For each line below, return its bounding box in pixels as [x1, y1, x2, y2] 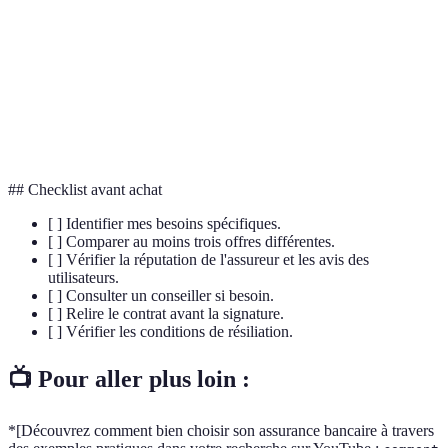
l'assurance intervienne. [145, 59, 276, 75]
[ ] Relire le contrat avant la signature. [48, 305, 284, 323]
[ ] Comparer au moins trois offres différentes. [48, 233, 335, 251]
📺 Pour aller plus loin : [8, 365, 250, 392]
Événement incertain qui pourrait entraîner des [145, 105, 408, 121]
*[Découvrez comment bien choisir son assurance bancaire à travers [8, 421, 434, 439]
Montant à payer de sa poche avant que [145, 38, 364, 54]
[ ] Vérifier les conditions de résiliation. [48, 323, 293, 341]
